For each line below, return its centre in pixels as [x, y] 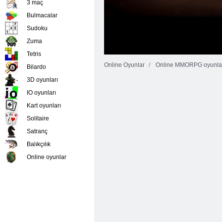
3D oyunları [42, 80]
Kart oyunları [44, 106]
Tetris [34, 54]
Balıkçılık [39, 144]
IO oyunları [41, 93]
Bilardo [36, 67]
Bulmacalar [42, 15]
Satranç [37, 131]
